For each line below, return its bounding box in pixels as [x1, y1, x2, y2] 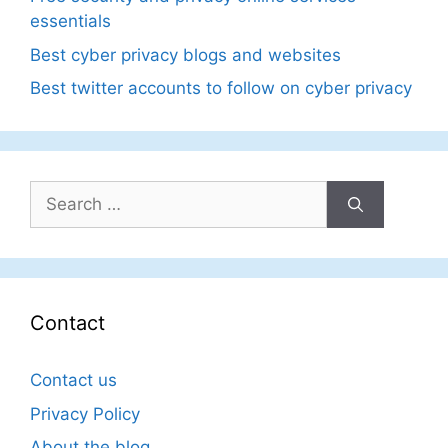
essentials [30, 11, 111, 32]
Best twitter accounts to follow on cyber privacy [30, 78, 412, 99]
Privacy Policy [30, 403, 140, 424]
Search [29, 182, 85, 203]
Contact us [30, 370, 117, 391]
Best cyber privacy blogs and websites [30, 44, 341, 65]
